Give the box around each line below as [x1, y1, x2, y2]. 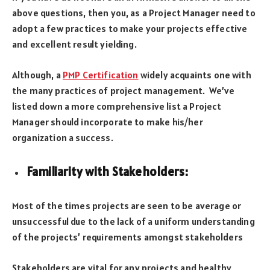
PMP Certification [62, 68, 139, 81]
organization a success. [12, 131, 113, 143]
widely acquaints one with [138, 68, 251, 81]
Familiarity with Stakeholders [27, 163, 185, 180]
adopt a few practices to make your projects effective [12, 22, 248, 35]
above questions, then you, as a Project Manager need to [12, 7, 256, 19]
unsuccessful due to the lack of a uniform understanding [12, 215, 255, 228]
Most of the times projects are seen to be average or [12, 199, 242, 212]
